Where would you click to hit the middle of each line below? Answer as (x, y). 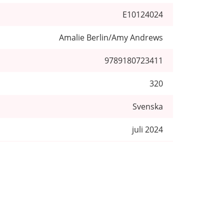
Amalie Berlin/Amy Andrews (111, 37)
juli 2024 (147, 129)
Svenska (148, 106)
